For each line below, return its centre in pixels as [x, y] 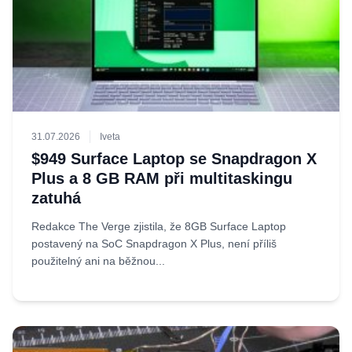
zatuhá [56, 198]
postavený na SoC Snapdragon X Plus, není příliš [154, 244]
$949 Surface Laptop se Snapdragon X [174, 159]
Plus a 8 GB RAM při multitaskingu [162, 178]
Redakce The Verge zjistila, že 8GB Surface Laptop [159, 226]
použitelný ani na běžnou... [98, 261]
